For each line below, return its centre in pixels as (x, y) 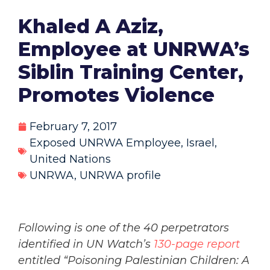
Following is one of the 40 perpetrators (124, 228)
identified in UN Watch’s (86, 244)
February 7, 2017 (73, 126)
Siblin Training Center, (131, 72)
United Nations (70, 159)
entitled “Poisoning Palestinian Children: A (134, 260)
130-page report (197, 244)
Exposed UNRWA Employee (105, 143)
